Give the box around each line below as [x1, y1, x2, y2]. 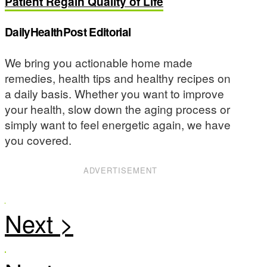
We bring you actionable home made [5, 54, 193, 70]
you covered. [5, 131, 72, 148]
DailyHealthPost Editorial [5, 23, 131, 41]
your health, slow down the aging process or [5, 100, 230, 117]
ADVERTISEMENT [83, 164, 158, 176]
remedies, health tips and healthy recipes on [5, 69, 231, 86]
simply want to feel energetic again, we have [5, 116, 231, 132]
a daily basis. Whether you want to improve [5, 85, 224, 101]
